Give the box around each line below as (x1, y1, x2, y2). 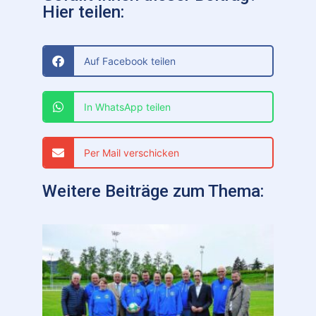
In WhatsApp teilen (83, 101, 171, 114)
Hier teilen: (42, 2, 124, 23)
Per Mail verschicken (83, 147, 179, 159)
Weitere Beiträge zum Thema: (42, 181, 264, 202)
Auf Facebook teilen (83, 55, 176, 68)
